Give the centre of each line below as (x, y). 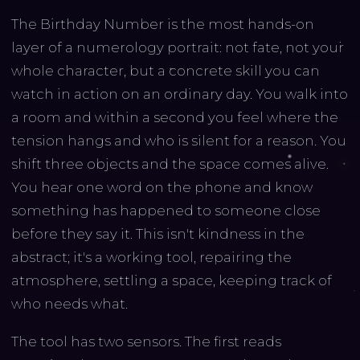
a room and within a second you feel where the (174, 118)
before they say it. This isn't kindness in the (157, 234)
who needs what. (69, 304)
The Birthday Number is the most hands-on (162, 25)
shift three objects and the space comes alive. (170, 164)
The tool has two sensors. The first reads (146, 341)
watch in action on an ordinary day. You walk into (179, 94)
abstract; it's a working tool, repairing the (151, 258)
